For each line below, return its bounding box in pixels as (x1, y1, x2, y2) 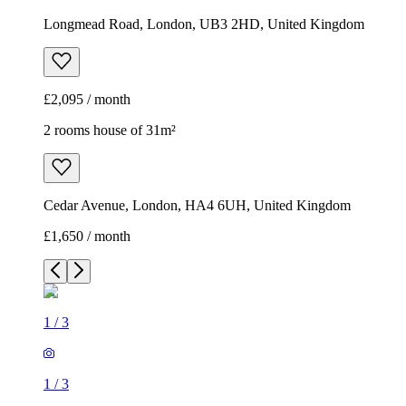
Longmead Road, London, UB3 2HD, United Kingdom (43, 16, 364, 33)
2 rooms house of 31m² (43, 122, 176, 139)
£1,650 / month (43, 228, 130, 245)
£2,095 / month (43, 92, 130, 108)
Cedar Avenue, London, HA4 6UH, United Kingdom (43, 198, 351, 214)
